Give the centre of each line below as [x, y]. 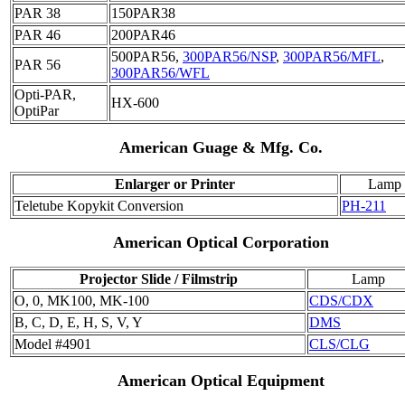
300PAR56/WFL [160, 72]
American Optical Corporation [221, 242]
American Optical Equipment [221, 380]
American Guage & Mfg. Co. [221, 147]
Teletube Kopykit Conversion [99, 205]
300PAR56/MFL [332, 56]
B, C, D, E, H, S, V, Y [79, 322]
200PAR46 [143, 34]
